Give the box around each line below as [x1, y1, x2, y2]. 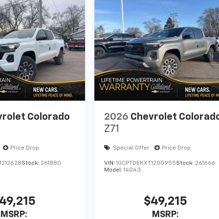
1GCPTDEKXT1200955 [116, 160, 176, 167]
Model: [104, 167, 124, 174]
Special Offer [113, 145, 150, 152]
